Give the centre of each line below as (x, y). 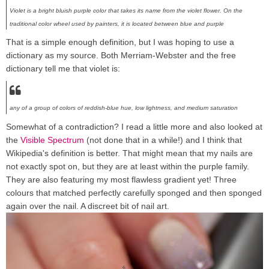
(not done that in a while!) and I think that (163, 140)
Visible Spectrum (52, 140)
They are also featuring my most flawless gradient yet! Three (121, 179)
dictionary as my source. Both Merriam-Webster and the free (121, 55)
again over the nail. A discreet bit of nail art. (88, 206)
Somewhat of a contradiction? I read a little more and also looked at (134, 126)
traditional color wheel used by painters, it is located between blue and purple (117, 23)
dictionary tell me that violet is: (63, 68)
